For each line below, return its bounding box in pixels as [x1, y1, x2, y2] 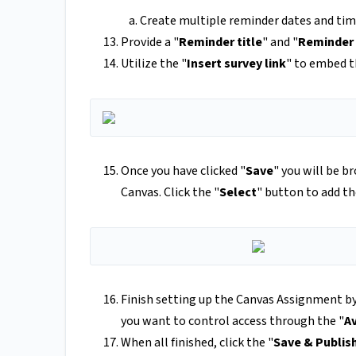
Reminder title [179, 33, 262, 52]
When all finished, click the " [121, 334, 273, 352]
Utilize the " [121, 55, 187, 73]
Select [219, 184, 257, 202]
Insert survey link [187, 55, 286, 73]
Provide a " [121, 33, 179, 52]
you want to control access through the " [121, 312, 344, 331]
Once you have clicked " [121, 162, 246, 180]
